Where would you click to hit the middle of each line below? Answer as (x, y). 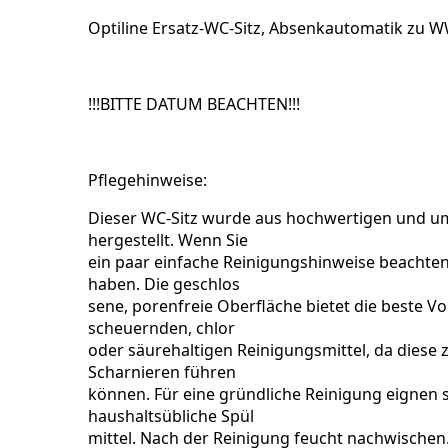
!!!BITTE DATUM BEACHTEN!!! (194, 104)
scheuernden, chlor (162, 328)
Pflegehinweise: (150, 180)
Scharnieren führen (162, 372)
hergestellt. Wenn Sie (168, 240)
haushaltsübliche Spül (171, 416)
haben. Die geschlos (164, 284)
